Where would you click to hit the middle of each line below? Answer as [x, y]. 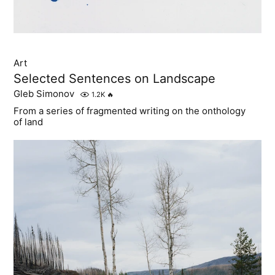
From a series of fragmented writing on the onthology [130, 110]
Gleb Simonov [44, 93]
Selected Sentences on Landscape [115, 78]
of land [29, 122]
